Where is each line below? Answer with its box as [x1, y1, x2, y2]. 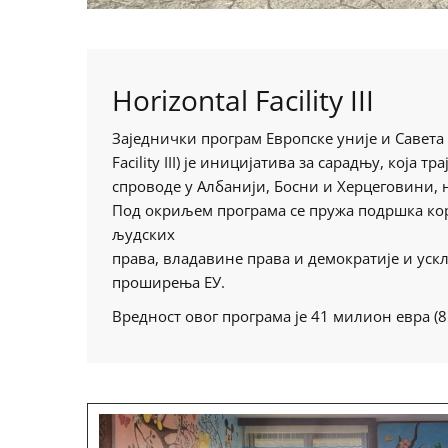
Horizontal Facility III [112, 80, 374, 119]
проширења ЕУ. [112, 271, 225, 292]
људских [112, 223, 175, 244]
